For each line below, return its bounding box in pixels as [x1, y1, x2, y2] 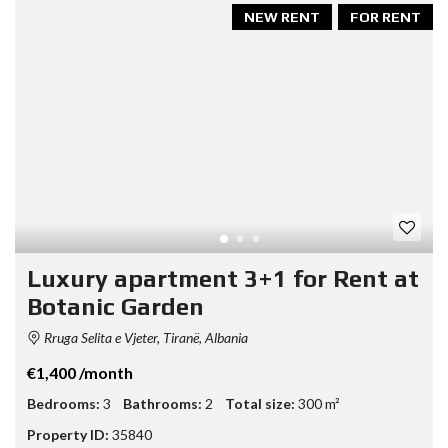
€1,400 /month [27, 363, 133, 382]
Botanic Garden [27, 293, 204, 320]
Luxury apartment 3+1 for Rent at [27, 265, 419, 292]
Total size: [225, 395, 295, 412]
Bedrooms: [27, 395, 100, 412]
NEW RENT [244, 8, 320, 25]
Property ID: [27, 426, 109, 443]
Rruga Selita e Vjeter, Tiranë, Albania [41, 329, 248, 346]
